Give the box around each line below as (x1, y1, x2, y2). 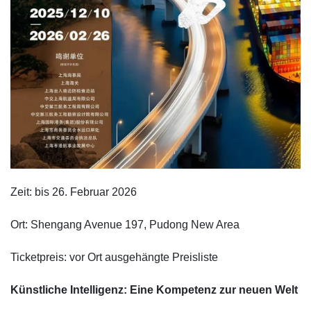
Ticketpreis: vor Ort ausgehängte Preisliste (10, 251, 218, 264)
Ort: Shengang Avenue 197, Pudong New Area (10, 219, 239, 231)
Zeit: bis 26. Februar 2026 (10, 186, 137, 199)
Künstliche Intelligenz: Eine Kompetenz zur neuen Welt (10, 284, 298, 296)
